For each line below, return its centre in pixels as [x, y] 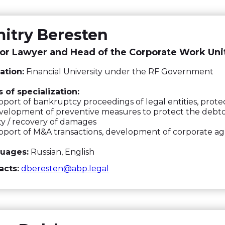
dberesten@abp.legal [65, 168]
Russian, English [62, 152]
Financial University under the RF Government [119, 72]
